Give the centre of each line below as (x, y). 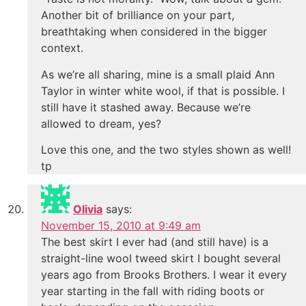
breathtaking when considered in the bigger (154, 32)
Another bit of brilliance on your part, (138, 15)
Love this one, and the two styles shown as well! (166, 150)
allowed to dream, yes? (101, 123)
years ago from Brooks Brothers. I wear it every (164, 275)
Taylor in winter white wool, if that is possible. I (163, 91)
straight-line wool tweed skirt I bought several (161, 259)
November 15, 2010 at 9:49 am (121, 226)
